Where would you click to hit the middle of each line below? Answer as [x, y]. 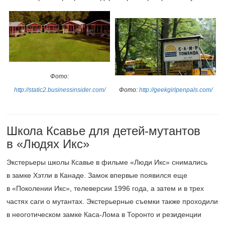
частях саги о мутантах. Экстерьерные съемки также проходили [112, 201]
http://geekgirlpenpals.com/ [176, 90]
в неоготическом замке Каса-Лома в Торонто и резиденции [104, 214]
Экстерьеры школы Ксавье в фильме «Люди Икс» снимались [107, 162]
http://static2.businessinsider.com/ [60, 90]
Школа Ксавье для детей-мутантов [103, 131]
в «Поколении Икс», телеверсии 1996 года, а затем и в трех [105, 188]
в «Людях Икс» [48, 144]
